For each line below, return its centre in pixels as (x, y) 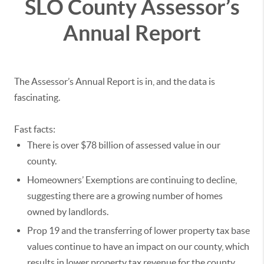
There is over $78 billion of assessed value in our (124, 145)
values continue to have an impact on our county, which (138, 247)
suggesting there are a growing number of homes (125, 196)
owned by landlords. (68, 212)
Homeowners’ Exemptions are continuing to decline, (132, 180)
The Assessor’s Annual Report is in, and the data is (115, 82)
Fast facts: (35, 129)
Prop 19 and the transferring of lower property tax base (138, 231)
